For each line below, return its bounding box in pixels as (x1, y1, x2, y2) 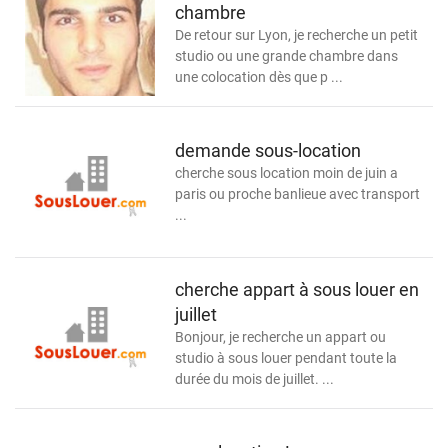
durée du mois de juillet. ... (175, 370, 334, 387)
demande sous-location (175, 140, 361, 161)
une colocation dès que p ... (175, 68, 343, 85)
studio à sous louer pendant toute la (175, 349, 397, 366)
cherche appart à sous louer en (175, 278, 419, 300)
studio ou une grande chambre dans (175, 47, 398, 64)
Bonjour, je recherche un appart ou (175, 328, 386, 345)
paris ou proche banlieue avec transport (175, 186, 420, 202)
